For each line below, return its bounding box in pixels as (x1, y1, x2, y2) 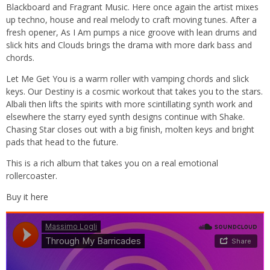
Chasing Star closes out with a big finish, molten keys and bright (6, 124, 254, 135)
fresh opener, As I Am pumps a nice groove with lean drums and (6, 27, 257, 38)
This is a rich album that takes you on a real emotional (6, 157, 218, 169)
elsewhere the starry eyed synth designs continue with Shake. (6, 111, 245, 122)
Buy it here (6, 191, 48, 202)
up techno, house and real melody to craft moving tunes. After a (6, 14, 257, 25)
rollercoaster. (6, 170, 57, 181)
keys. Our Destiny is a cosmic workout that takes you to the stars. (6, 86, 263, 97)
